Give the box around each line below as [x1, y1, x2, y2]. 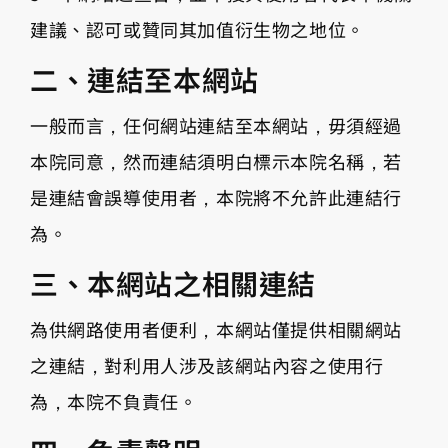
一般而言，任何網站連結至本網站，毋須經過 [30, 111, 402, 138]
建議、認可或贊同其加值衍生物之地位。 [30, 15, 365, 42]
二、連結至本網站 [30, 58, 259, 99]
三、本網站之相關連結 [30, 262, 316, 303]
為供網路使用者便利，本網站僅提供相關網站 [30, 315, 402, 342]
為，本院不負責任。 [30, 387, 198, 414]
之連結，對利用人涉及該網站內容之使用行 [30, 351, 384, 378]
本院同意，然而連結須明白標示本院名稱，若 [30, 147, 402, 174]
